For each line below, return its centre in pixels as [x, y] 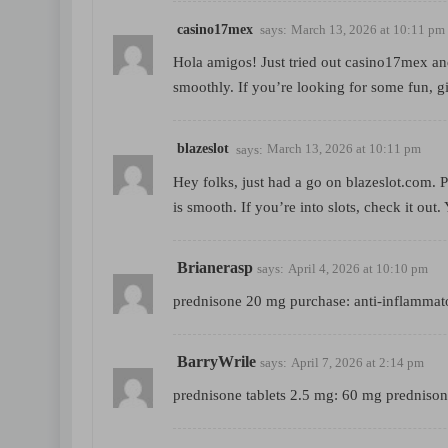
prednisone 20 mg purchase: [263, 300]
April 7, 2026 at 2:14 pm [357, 362]
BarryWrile [216, 361]
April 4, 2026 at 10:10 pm [358, 268]
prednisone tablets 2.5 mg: [257, 395]
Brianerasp [215, 267]
